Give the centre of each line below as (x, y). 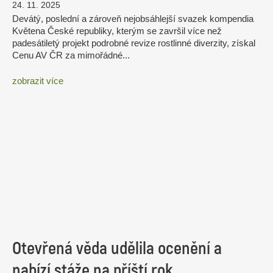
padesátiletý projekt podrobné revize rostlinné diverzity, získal (134, 43)
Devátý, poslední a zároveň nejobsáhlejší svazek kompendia (133, 19)
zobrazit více (38, 80)
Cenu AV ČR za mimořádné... (71, 55)
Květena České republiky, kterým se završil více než (117, 31)
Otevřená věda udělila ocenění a (117, 249)
